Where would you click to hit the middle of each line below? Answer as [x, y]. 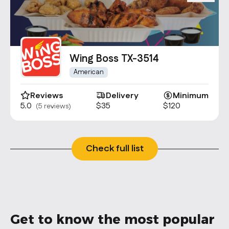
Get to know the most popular [112, 219]
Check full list [114, 149]
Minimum [191, 96]
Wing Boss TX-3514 [114, 59]
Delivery [122, 96]
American [89, 72]
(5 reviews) [53, 106]
